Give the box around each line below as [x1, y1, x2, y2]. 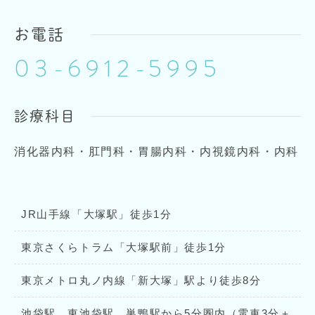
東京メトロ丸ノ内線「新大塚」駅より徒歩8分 [21, 274, 262, 287]
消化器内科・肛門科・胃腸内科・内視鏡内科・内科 [14, 146, 299, 158]
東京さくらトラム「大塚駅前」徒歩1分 [21, 241, 226, 254]
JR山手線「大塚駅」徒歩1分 [21, 208, 172, 221]
